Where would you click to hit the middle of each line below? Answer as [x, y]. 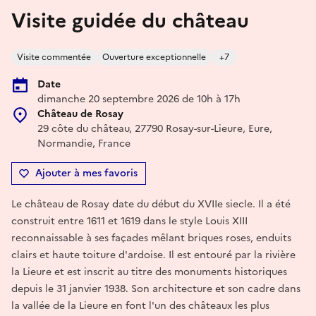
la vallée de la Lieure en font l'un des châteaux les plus [140, 305]
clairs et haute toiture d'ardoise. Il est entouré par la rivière [153, 255]
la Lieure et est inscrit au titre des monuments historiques [149, 272]
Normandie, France [84, 143]
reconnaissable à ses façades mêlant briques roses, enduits [151, 238]
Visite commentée [54, 57]
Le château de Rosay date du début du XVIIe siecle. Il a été [151, 204]
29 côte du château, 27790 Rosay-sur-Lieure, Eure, [155, 128]
